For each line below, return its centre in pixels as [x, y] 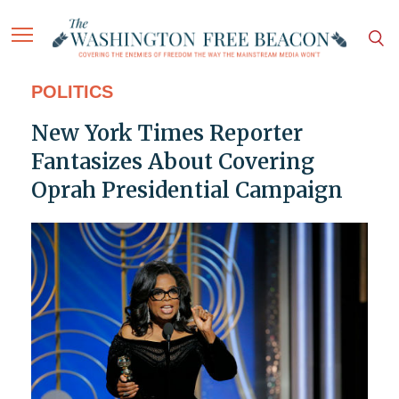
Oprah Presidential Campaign [187, 191]
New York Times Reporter [167, 134]
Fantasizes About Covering [172, 162]
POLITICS [72, 92]
